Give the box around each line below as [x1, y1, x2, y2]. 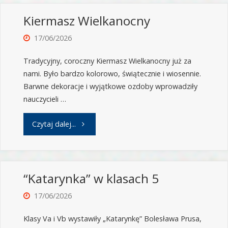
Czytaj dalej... [32, 119, 76, 129]
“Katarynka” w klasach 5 [23, 170, 159, 187]
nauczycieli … [23, 94, 66, 104]
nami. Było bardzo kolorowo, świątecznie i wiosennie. [23, 69, 201, 79]
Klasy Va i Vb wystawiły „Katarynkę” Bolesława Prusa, [23, 214, 202, 224]
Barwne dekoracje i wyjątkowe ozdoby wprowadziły [23, 81, 197, 92]
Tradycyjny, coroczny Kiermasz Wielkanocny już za [23, 56, 191, 66]
